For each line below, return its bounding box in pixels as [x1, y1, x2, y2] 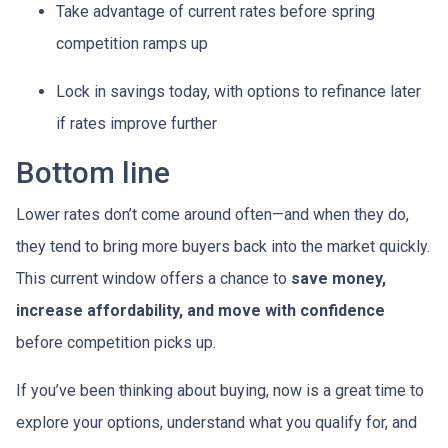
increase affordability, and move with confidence [16, 301, 385, 320]
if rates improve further [56, 114, 217, 133]
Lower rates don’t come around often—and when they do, [16, 205, 409, 224]
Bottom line [16, 156, 170, 190]
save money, [291, 269, 386, 288]
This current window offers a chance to [16, 269, 291, 288]
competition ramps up [56, 34, 208, 53]
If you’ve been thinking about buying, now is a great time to [16, 381, 424, 400]
